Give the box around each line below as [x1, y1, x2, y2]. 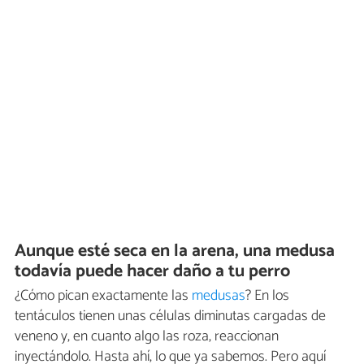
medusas [192, 284, 245, 309]
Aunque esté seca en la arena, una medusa [15, 236, 336, 266]
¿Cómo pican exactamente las [15, 284, 192, 309]
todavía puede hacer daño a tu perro [15, 256, 291, 286]
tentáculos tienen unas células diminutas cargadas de [15, 304, 326, 329]
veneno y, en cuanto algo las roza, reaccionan [15, 324, 279, 349]
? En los [245, 284, 289, 309]
